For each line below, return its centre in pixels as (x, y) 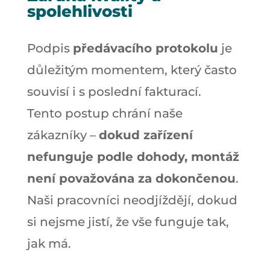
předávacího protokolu (145, 48)
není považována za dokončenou (131, 178)
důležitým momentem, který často (132, 70)
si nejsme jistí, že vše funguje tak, (128, 221)
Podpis (50, 48)
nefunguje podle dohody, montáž (133, 156)
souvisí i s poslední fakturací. (114, 91)
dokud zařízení (146, 135)
